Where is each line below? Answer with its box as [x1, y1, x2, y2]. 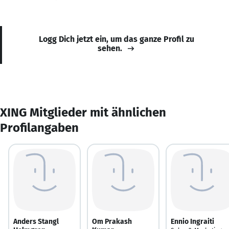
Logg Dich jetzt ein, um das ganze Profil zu [39, 34, 194, 44]
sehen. [98, 43, 122, 53]
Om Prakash [92, 217, 132, 226]
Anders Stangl [13, 217, 59, 226]
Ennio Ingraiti [171, 217, 214, 226]
